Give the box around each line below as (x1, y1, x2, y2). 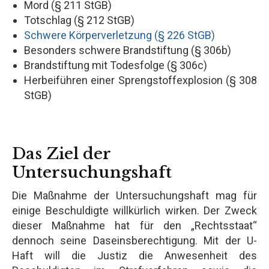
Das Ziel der (12, 144, 110, 163)
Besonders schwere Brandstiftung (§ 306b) (24, 43, 231, 56)
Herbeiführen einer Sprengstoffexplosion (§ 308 (24, 73, 257, 86)
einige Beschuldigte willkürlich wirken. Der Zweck (12, 204, 257, 217)
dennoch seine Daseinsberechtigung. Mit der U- (12, 234, 257, 247)
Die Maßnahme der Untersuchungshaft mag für (12, 189, 257, 202)
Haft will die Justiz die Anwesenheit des (12, 249, 257, 262)
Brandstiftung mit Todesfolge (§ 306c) (24, 58, 207, 71)
